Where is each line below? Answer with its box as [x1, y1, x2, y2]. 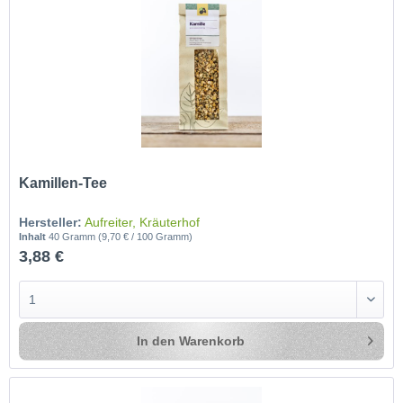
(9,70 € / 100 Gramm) [98, 230, 193, 242]
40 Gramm [49, 230, 99, 242]
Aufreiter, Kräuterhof [85, 214, 201, 229]
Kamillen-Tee [19, 175, 108, 191]
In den [137, 333, 176, 348]
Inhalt [19, 230, 49, 242]
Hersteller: [19, 214, 83, 229]
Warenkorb [179, 333, 246, 348]
